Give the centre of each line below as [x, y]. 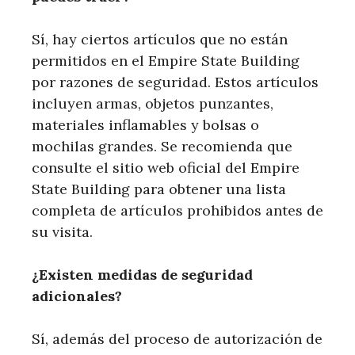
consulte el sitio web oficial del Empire [166, 167]
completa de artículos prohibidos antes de [177, 210]
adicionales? [77, 296]
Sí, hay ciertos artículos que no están [160, 39]
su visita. [62, 231]
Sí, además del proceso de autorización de [177, 338]
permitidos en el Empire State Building [166, 60]
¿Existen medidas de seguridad [142, 274]
